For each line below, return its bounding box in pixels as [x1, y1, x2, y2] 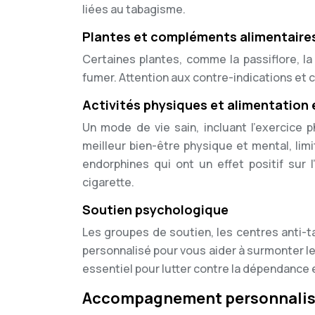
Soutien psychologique [82, 201, 229, 218]
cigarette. [82, 174, 134, 190]
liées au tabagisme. [82, 1, 186, 17]
